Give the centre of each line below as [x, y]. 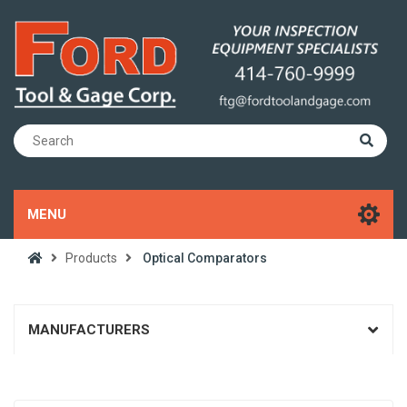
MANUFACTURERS [89, 330]
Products [91, 258]
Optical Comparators [205, 258]
